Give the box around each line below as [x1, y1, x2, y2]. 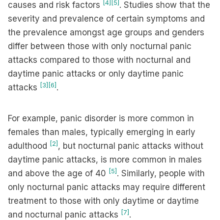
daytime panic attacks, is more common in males [8, 155, 202, 165]
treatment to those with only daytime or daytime [8, 196, 199, 206]
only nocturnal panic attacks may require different [8, 182, 205, 192]
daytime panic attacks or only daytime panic [8, 69, 184, 79]
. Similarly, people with [117, 168, 205, 178]
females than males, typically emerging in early [8, 127, 195, 137]
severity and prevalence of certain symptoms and [8, 14, 205, 24]
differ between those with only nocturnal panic [8, 41, 192, 51]
